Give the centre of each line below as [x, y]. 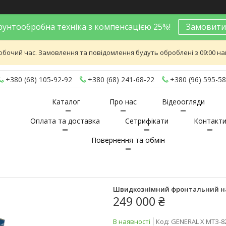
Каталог [66, 102]
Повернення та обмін [128, 140]
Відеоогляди [183, 102]
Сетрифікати [147, 121]
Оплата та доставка [65, 121]
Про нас [123, 102]
